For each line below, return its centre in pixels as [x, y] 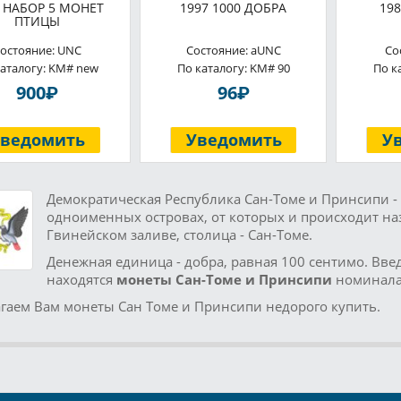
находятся [81, 280]
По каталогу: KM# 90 [233, 68]
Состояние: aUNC [233, 51]
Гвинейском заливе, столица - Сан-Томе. [179, 235]
